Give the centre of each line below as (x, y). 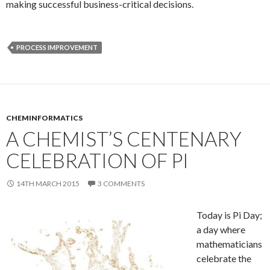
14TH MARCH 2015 (48, 183)
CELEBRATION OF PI (97, 160)
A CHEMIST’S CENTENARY (124, 138)
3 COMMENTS (121, 183)
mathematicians (229, 243)
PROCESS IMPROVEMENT (57, 47)
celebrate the (224, 258)
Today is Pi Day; (229, 215)
